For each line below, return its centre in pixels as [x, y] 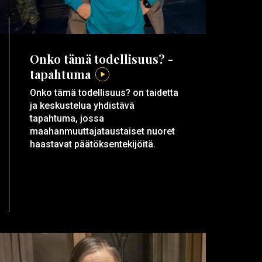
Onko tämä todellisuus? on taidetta [104, 93]
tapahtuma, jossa [67, 119]
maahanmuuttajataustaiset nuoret [103, 132]
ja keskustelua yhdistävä [82, 106]
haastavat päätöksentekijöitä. [93, 144]
